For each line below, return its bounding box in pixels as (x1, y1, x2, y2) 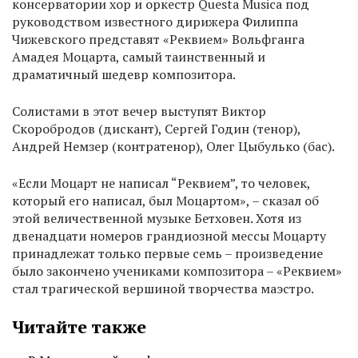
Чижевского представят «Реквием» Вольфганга (12, 30, 304, 49)
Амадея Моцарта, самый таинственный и (12, 48, 265, 66)
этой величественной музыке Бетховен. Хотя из (12, 209, 301, 228)
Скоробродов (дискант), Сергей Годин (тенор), (12, 120, 300, 138)
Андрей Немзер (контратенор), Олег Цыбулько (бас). (12, 137, 340, 156)
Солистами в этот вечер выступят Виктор (12, 102, 266, 121)
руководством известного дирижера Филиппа (12, 13, 298, 31)
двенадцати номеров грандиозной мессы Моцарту (12, 227, 326, 245)
